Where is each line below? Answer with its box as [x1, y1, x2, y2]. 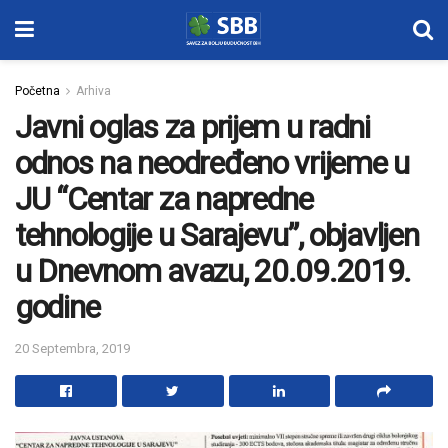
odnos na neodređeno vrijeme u [15, 144, 409, 182]
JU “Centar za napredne [15, 180, 313, 218]
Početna [15, 84, 60, 98]
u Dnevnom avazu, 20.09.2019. [15, 252, 412, 290]
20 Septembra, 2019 [15, 340, 130, 356]
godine [15, 288, 100, 326]
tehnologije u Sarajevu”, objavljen [15, 216, 419, 254]
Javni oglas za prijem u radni [15, 108, 370, 146]
